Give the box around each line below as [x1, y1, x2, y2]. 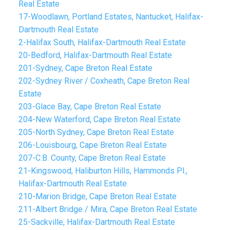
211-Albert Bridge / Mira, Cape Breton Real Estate [18, 204, 197, 214]
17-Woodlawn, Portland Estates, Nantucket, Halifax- [18, 11, 203, 22]
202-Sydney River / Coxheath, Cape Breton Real [18, 75, 189, 86]
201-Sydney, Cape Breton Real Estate [18, 63, 152, 73]
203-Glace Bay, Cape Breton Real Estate [18, 101, 161, 111]
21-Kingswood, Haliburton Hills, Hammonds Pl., [18, 165, 187, 176]
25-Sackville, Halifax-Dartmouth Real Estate [18, 217, 175, 227]
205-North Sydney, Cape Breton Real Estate [18, 127, 174, 137]
